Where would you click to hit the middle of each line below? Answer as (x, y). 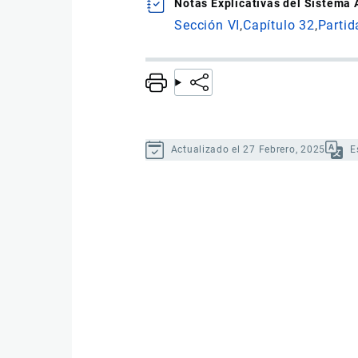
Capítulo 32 (278, 26)
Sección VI (207, 26)
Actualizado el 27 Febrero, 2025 (248, 149)
